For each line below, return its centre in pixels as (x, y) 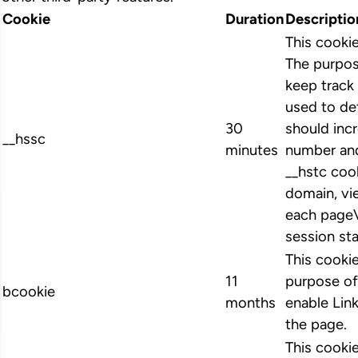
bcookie (29, 292)
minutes (252, 151)
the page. (316, 325)
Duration (255, 20)
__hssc (24, 139)
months (251, 303)
